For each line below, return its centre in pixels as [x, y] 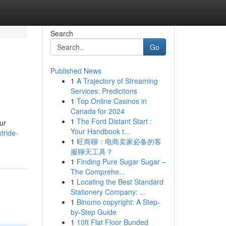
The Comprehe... [98, 172]
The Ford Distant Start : [114, 121]
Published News [76, 71]
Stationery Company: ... [108, 192]
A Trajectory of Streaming [117, 81]
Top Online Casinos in [111, 101]
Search [62, 33]
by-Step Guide [93, 212]
